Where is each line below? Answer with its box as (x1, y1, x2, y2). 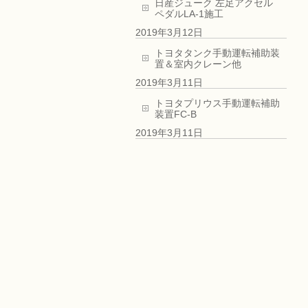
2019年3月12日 (135, 27, 203, 38)
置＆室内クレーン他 (155, 58, 241, 69)
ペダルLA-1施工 (155, 8, 223, 19)
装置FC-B (155, 109, 197, 120)
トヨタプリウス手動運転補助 (155, 98, 280, 109)
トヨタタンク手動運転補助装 (155, 47, 280, 58)
